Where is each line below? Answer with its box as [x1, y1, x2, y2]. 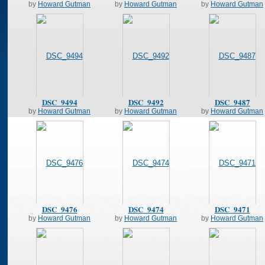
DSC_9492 [128, 96, 164, 108]
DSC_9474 [128, 203, 164, 215]
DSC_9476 [41, 203, 77, 215]
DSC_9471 [214, 203, 250, 215]
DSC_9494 [41, 96, 77, 108]
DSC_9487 [214, 96, 250, 108]
